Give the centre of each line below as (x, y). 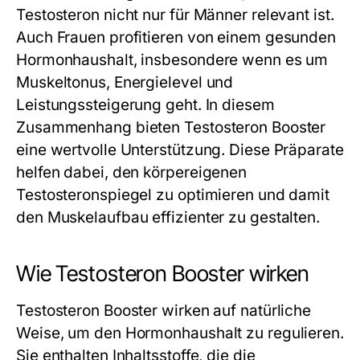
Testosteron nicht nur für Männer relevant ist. (175, 14)
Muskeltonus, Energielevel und (125, 82)
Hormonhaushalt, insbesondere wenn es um (172, 59)
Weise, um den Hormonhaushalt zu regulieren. (180, 333)
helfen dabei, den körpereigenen (132, 172)
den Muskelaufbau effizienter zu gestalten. (168, 217)
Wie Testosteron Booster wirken (163, 273)
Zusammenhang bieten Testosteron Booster (171, 127)
